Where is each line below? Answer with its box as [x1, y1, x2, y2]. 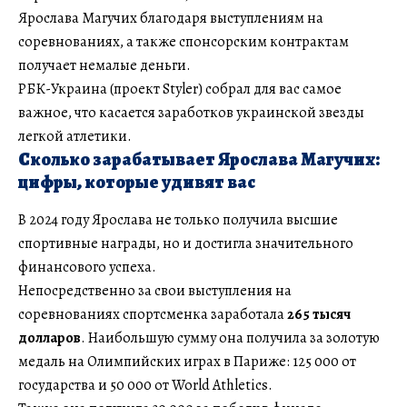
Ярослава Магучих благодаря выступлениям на [18, 7, 323, 28]
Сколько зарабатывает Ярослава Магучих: [18, 146, 380, 172]
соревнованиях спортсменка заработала [18, 303, 287, 324]
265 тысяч [287, 303, 351, 324]
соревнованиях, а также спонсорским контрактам [18, 31, 349, 52]
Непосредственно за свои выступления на [18, 280, 292, 301]
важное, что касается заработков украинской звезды [18, 102, 364, 123]
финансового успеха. [18, 256, 156, 277]
